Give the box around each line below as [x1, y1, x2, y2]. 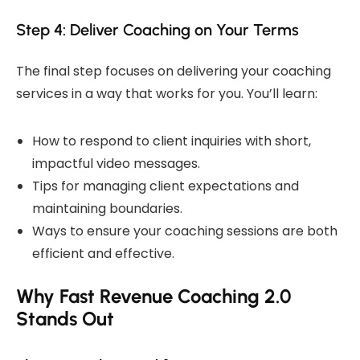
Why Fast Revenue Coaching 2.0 [16, 284, 292, 308]
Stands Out [16, 306, 114, 330]
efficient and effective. [32, 243, 174, 263]
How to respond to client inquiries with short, [32, 131, 311, 150]
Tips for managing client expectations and [32, 176, 299, 195]
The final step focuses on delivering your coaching [16, 61, 331, 80]
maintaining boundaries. [32, 198, 182, 218]
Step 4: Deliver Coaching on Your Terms [16, 19, 299, 39]
